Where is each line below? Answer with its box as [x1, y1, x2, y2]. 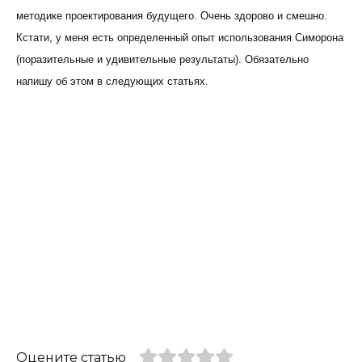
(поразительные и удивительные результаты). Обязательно [16, 53, 309, 66]
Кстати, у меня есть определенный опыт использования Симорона [16, 32, 343, 44]
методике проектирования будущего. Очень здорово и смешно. [16, 10, 327, 23]
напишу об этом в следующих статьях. [16, 75, 208, 88]
